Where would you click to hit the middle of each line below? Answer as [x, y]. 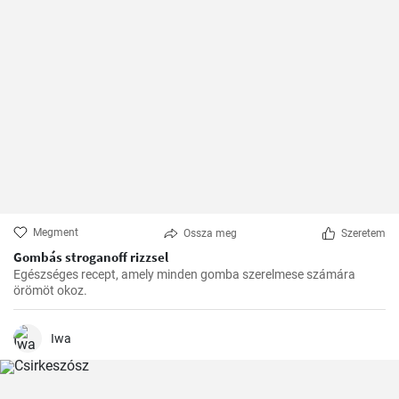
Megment [56, 232]
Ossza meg [210, 233]
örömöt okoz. [50, 290]
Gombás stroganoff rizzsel [91, 257]
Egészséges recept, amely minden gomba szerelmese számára [184, 274]
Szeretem [363, 233]
